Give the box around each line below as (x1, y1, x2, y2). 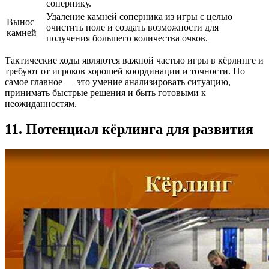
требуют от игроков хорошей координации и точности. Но (5, 65, 245, 76)
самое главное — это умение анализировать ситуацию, (5, 76, 231, 87)
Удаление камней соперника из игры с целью (46, 11, 232, 22)
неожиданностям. (5, 98, 77, 109)
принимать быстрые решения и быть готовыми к (5, 87, 206, 98)
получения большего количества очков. (46, 32, 208, 43)
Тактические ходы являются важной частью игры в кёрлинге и (5, 55, 264, 65)
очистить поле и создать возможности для (46, 22, 219, 32)
